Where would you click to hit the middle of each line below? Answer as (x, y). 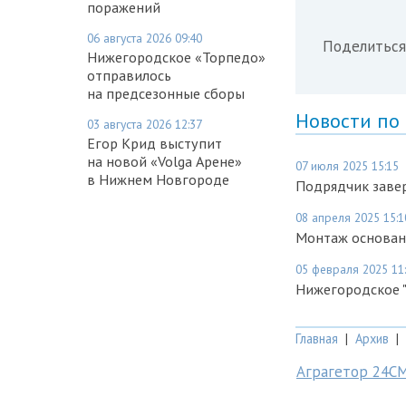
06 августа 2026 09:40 (145, 38)
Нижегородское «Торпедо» (176, 57)
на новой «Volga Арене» (164, 161)
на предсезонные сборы (166, 93)
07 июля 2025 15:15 (347, 166)
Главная (317, 339)
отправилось (129, 75)
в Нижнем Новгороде (158, 179)
